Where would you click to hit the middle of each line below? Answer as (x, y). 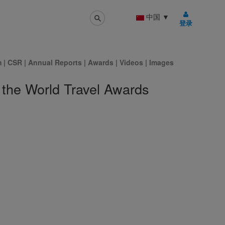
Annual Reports (55, 62)
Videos (132, 62)
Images (161, 62)
